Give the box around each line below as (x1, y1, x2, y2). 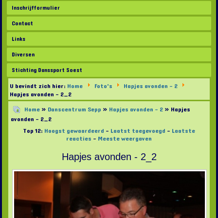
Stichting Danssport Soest (12, 65, 83, 76)
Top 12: (23, 125, 44, 137)
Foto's (94, 80, 112, 92)
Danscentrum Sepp (47, 103, 101, 115)
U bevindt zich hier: (10, 80, 68, 92)
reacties (66, 133, 91, 145)
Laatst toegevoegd (110, 125, 165, 137)
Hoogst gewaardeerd (44, 125, 104, 137)
